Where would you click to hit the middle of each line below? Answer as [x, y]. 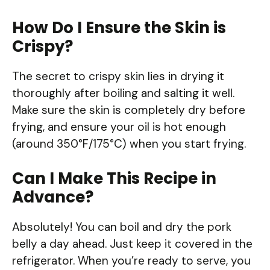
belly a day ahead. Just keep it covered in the [132, 244]
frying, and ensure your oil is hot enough [119, 127]
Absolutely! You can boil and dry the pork [122, 227]
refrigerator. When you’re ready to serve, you [131, 261]
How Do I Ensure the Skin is [119, 27]
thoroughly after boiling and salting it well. [123, 93]
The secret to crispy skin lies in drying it [118, 76]
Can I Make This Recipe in [114, 179]
